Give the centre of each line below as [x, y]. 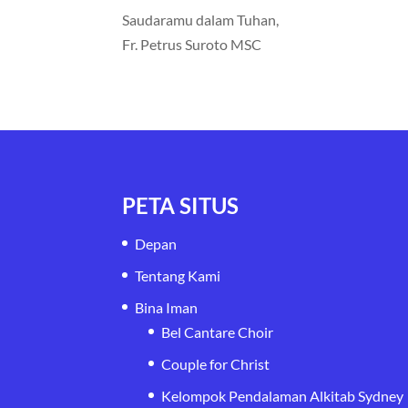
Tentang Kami [178, 275]
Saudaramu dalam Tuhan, [201, 20]
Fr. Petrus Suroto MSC [192, 45]
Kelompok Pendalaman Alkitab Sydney [283, 395]
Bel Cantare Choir [218, 331]
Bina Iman [167, 307]
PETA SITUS [181, 205]
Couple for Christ [216, 363]
